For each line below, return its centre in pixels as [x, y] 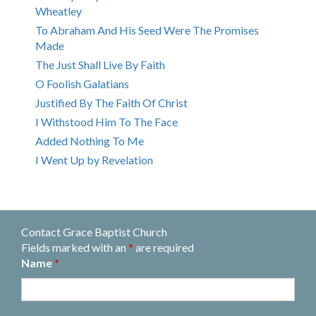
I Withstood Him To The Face [107, 122]
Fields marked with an [75, 248]
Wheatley [59, 11]
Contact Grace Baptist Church [94, 232]
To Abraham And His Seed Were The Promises [147, 30]
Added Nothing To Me [90, 141]
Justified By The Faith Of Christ [111, 103]
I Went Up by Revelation [94, 160]
